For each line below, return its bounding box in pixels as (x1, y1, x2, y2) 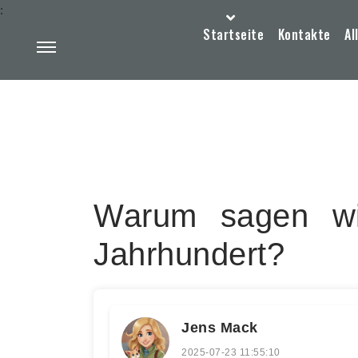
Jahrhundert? (93, 237, 284, 272)
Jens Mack (181, 320, 258, 336)
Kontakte (277, 25, 331, 44)
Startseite (203, 25, 264, 44)
